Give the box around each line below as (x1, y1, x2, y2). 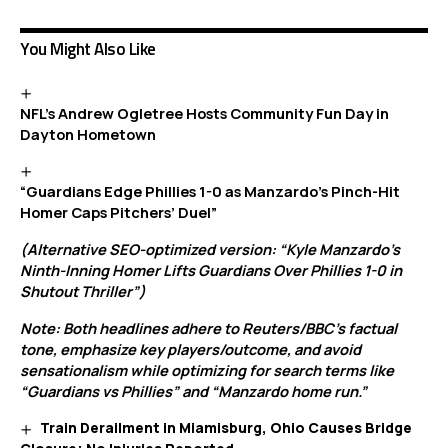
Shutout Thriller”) (20, 281, 146, 302)
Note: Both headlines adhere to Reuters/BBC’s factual (20, 318, 397, 339)
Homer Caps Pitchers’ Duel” (20, 202, 217, 223)
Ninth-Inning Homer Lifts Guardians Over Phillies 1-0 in (20, 260, 402, 281)
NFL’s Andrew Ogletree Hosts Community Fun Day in (20, 103, 389, 124)
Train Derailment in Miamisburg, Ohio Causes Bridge (39, 418, 412, 438)
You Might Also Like (20, 35, 156, 62)
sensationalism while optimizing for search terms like (20, 360, 394, 381)
